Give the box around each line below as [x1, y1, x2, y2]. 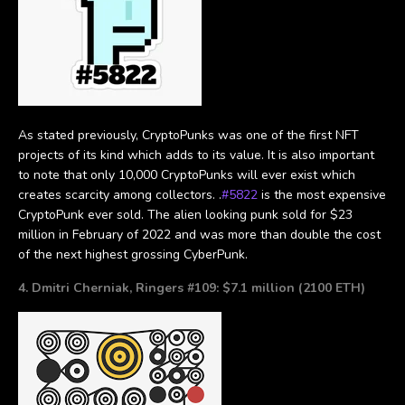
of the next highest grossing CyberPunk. [18, 245, 248, 263]
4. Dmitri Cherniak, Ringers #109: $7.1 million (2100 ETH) [18, 278, 365, 297]
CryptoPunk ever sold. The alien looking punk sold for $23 [18, 205, 353, 223]
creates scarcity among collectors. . [18, 185, 221, 203]
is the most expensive [258, 185, 386, 203]
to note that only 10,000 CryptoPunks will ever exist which [18, 165, 355, 184]
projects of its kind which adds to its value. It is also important [18, 146, 374, 164]
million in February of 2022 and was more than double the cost [18, 225, 381, 243]
